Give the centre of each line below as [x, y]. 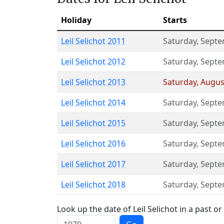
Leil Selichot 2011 [93, 41]
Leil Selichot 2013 [93, 82]
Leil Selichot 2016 [93, 143]
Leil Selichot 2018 [93, 184]
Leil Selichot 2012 [93, 61]
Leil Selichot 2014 [93, 102]
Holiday [76, 20]
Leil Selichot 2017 [93, 164]
